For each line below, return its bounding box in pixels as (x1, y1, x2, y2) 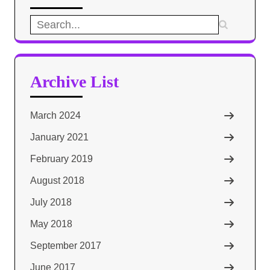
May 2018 (30, 218, 72, 229)
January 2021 (30, 131, 89, 142)
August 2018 (30, 175, 84, 186)
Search (30, 17, 60, 28)
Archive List (30, 72, 119, 91)
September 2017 (30, 240, 101, 251)
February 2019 (30, 153, 93, 164)
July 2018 (30, 196, 72, 207)
